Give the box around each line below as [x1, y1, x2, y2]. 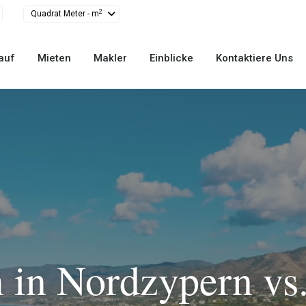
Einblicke [150, 52, 194, 64]
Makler [94, 52, 128, 64]
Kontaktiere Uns [216, 52, 294, 64]
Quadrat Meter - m [31, 9, 99, 18]
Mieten [38, 52, 72, 64]
